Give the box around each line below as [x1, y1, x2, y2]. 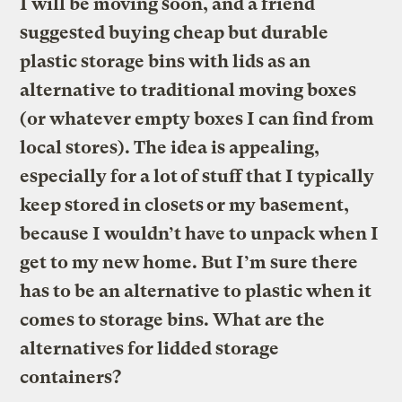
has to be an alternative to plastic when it [20, 280, 372, 301]
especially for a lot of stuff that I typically [20, 165, 375, 187]
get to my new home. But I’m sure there [20, 251, 359, 273]
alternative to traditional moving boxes [20, 79, 357, 100]
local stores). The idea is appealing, [20, 136, 320, 158]
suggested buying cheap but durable [20, 22, 329, 43]
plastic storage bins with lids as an [20, 50, 311, 72]
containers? [20, 366, 122, 388]
